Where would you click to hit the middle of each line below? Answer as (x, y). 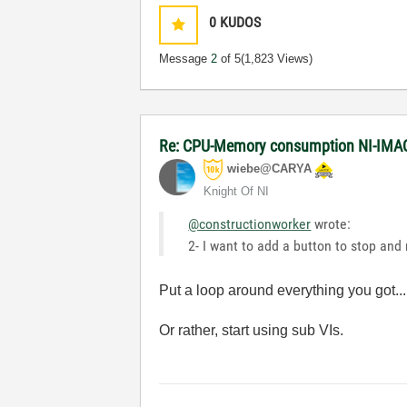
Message (185, 59)
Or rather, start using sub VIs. (252, 330)
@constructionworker (250, 224)
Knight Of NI (237, 191)
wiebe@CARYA (270, 169)
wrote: (331, 224)
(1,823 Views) (277, 59)
